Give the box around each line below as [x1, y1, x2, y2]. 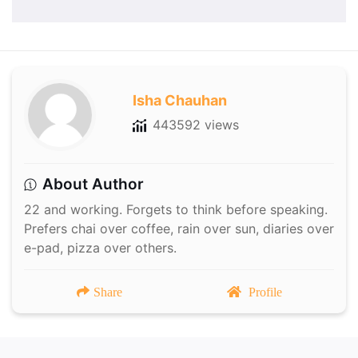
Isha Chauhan [132, 92, 227, 109]
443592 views [152, 117, 239, 133]
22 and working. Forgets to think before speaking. [24, 201, 328, 218]
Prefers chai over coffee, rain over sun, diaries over [24, 221, 334, 237]
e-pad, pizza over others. [24, 240, 177, 257]
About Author [42, 175, 144, 194]
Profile [248, 285, 282, 299]
